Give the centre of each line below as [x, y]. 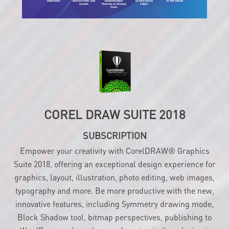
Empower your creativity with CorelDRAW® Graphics [114, 157]
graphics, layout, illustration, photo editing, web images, [114, 184]
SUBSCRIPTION [114, 142]
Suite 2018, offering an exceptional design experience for [114, 170]
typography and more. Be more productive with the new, [114, 197]
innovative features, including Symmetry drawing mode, [114, 210]
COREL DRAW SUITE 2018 [114, 121]
